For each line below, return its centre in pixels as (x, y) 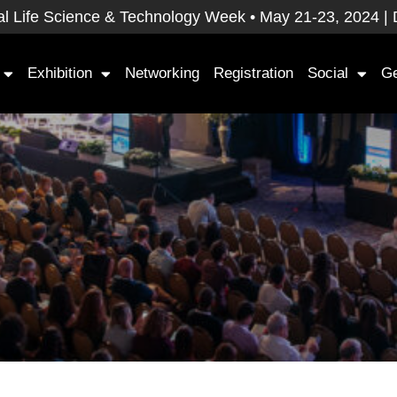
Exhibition (59, 73)
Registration (253, 73)
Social (327, 73)
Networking (162, 73)
